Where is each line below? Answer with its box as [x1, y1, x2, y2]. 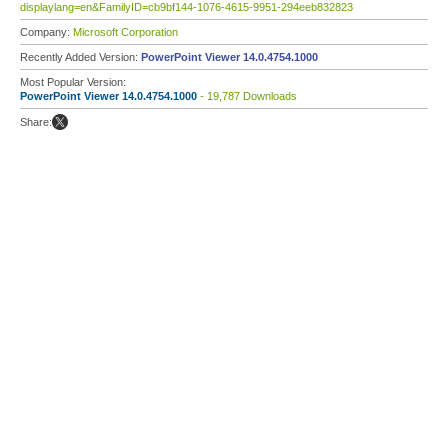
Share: [20, 116, 52, 128]
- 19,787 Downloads [197, 90, 297, 102]
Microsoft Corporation [73, 26, 178, 38]
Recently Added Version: [20, 51, 141, 63]
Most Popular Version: [20, 76, 126, 88]
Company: [20, 26, 73, 38]
